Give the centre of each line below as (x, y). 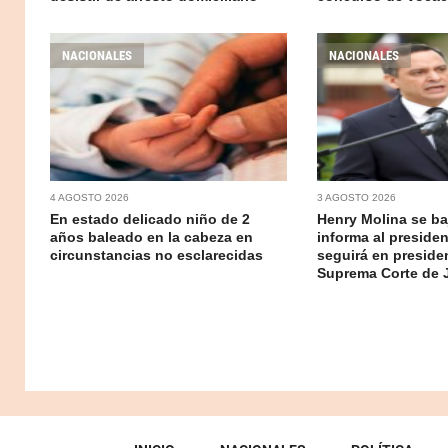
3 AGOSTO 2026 (356, 198)
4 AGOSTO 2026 (89, 198)
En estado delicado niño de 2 (150, 219)
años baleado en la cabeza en (151, 237)
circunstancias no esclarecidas (156, 255)
